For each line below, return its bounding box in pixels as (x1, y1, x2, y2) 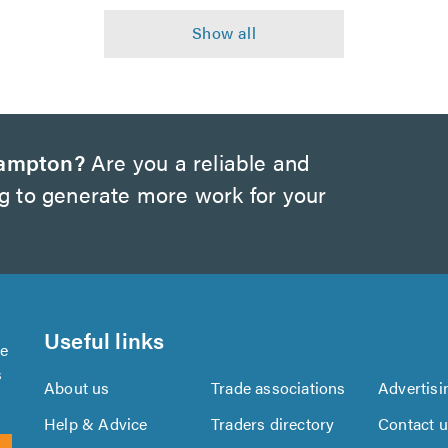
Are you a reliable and (84, 146, 311, 177)
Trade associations (211, 376, 346, 399)
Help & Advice (44, 412, 148, 435)
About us (44, 376, 110, 399)
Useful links (44, 324, 165, 355)
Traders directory (211, 412, 335, 435)
